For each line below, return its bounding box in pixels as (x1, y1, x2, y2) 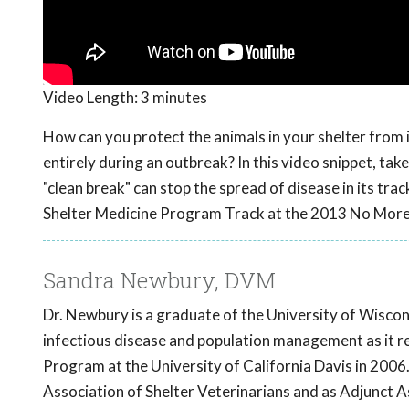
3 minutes (141, 88, 207, 108)
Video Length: (43, 88, 141, 108)
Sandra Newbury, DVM (43, 266, 276, 296)
